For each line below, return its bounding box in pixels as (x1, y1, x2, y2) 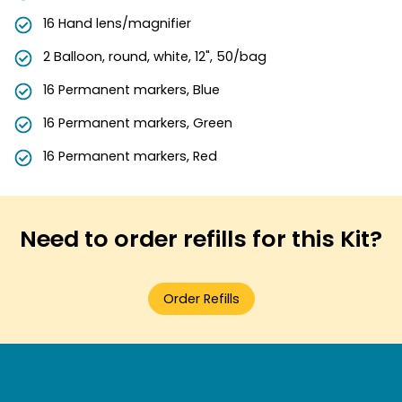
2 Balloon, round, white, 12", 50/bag (43, 48, 267, 66)
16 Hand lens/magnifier (43, 14, 191, 32)
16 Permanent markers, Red (43, 147, 217, 165)
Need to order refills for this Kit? (20, 223, 382, 255)
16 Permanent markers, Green (43, 114, 232, 132)
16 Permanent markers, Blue (43, 81, 220, 99)
